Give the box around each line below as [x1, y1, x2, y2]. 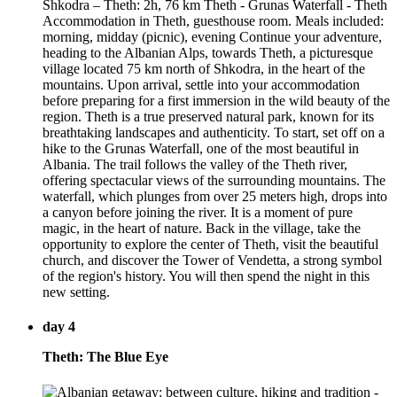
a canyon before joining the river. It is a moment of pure [43, 204, 353, 220]
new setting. [43, 284, 110, 300]
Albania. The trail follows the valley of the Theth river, [43, 156, 347, 172]
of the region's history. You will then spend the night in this [43, 268, 370, 284]
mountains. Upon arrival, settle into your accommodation [43, 76, 360, 92]
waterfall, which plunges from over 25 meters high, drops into [43, 188, 387, 204]
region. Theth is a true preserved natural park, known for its [43, 108, 374, 124]
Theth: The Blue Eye [43, 349, 168, 365]
